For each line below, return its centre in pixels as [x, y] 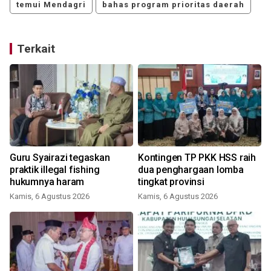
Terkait [36, 49]
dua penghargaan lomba [191, 170]
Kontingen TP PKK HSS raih [197, 158]
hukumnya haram [47, 182]
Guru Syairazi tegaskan [60, 158]
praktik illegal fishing [55, 170]
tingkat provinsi [171, 182]
